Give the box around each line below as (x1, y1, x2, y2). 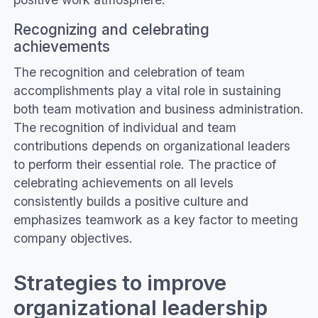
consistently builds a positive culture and (13, 193, 248, 209)
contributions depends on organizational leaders (13, 138, 290, 153)
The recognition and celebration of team (13, 64, 245, 79)
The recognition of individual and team (13, 119, 236, 135)
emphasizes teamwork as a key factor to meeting (13, 212, 298, 227)
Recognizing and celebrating (13, 20, 209, 38)
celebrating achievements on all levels (13, 175, 234, 190)
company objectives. (13, 230, 133, 246)
